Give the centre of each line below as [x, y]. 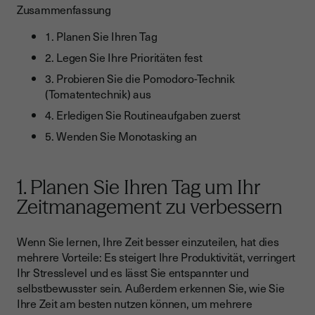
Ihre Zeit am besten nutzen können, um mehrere [135, 303]
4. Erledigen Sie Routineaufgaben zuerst [143, 115]
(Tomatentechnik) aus [98, 94]
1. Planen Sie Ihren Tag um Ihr [138, 187]
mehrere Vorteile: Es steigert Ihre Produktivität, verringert [156, 257]
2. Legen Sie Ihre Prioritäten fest [125, 57]
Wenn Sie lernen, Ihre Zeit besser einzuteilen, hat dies [148, 242]
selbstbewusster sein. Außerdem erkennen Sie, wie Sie [151, 288]
